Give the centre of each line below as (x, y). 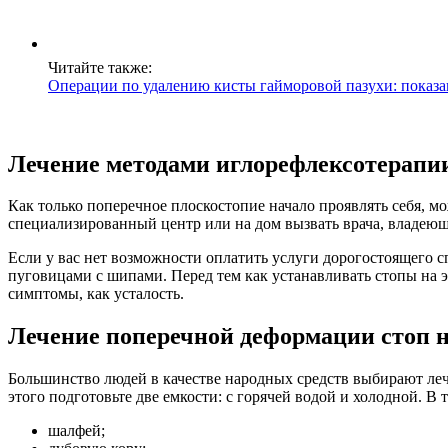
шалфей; (76, 431)
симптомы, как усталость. (96, 294)
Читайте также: (100, 67)
